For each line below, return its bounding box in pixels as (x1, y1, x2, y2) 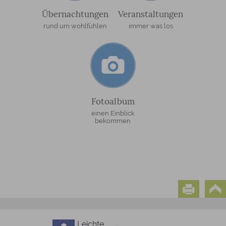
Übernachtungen (41, 9, 108, 20)
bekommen (95, 117, 131, 125)
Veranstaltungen (118, 9, 184, 20)
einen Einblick (91, 109, 135, 117)
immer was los (128, 22, 173, 30)
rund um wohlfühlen (43, 22, 107, 30)
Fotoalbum (91, 95, 135, 107)
